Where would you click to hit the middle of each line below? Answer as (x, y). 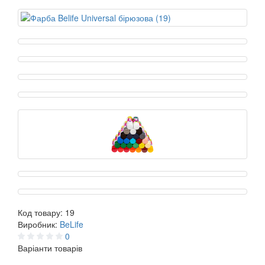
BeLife (72, 224)
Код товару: (41, 213)
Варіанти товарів (50, 248)
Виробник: (39, 224)
